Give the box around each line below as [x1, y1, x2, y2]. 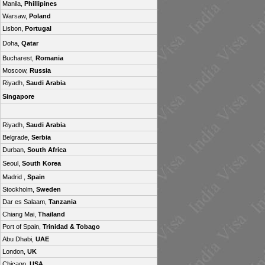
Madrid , [2, 173, 27, 180]
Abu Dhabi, [2, 235, 35, 243]
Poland [29, 12, 51, 20]
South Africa [27, 146, 66, 153]
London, [2, 248, 27, 255]
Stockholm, [2, 186, 36, 193]
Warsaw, [2, 12, 29, 20]
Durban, [2, 146, 27, 153]
